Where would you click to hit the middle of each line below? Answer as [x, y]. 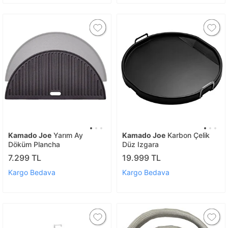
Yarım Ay [67, 135]
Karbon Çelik [188, 135]
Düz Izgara [140, 144]
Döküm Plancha [34, 144]
